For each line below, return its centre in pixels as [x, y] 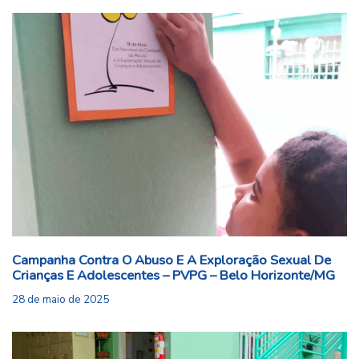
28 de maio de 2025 [61, 300]
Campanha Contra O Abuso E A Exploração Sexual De [171, 260]
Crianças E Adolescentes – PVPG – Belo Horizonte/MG [173, 276]
